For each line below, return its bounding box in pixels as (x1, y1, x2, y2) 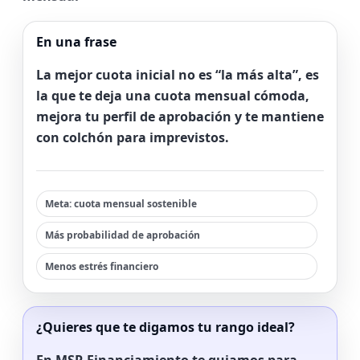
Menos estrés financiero (45, 260, 158, 273)
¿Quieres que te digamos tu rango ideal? (36, 318, 295, 336)
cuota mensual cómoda (154, 87, 305, 104)
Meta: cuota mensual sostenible (45, 197, 197, 211)
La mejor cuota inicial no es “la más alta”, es (36, 66, 319, 84)
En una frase (36, 33, 117, 51)
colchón (63, 129, 113, 146)
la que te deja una (36, 87, 154, 104)
